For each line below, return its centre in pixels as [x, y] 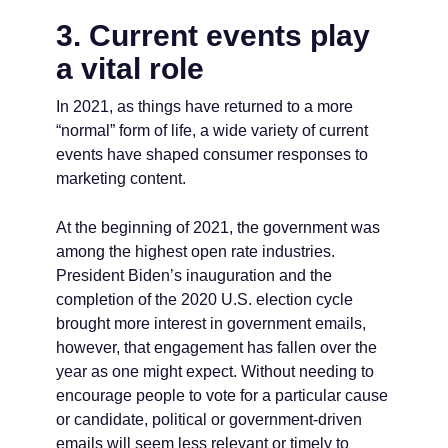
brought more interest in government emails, [211, 323]
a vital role [130, 68]
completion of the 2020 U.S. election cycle [204, 299]
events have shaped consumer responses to [212, 154]
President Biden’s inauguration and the [194, 275]
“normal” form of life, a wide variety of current [212, 130]
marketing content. [121, 178]
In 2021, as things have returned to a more [204, 106]
